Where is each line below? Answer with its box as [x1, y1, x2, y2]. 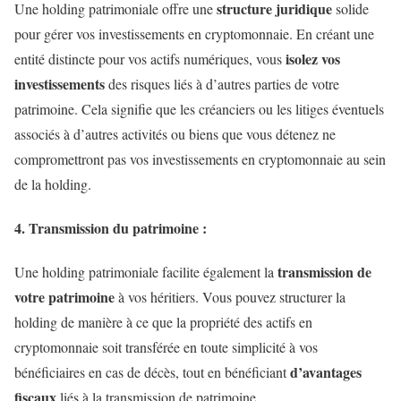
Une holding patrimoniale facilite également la [14, 262, 277, 282]
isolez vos [282, 47, 340, 69]
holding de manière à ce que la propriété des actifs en [14, 312, 312, 332]
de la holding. [14, 174, 91, 193]
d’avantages [290, 362, 362, 383]
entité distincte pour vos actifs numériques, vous [14, 48, 282, 68]
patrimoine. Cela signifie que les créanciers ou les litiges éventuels [14, 98, 384, 118]
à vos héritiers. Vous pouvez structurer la [118, 287, 346, 307]
